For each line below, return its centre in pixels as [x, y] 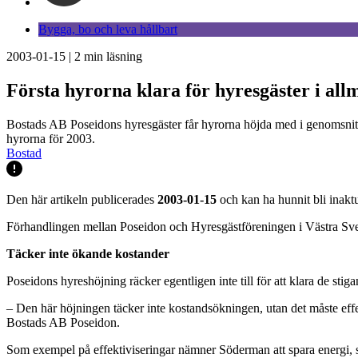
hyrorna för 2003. [51, 138]
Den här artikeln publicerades [82, 199]
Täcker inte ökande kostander [88, 253]
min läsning [111, 56]
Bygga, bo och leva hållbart [108, 29]
